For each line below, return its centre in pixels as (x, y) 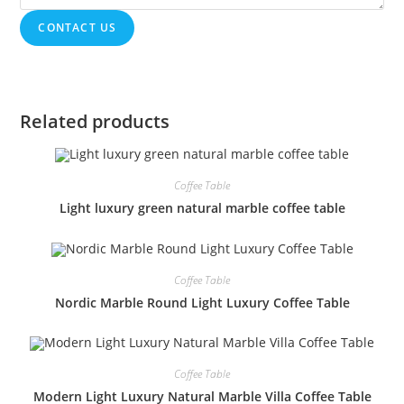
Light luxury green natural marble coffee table (202, 207)
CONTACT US (78, 27)
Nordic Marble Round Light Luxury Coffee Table (202, 302)
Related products (95, 121)
